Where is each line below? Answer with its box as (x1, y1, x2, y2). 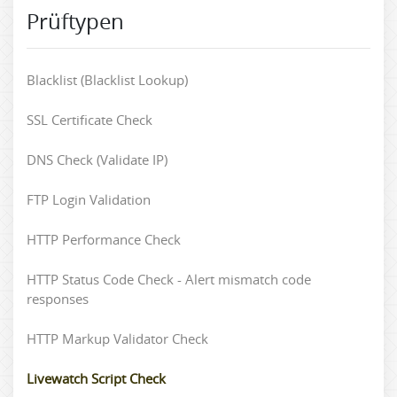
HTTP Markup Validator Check (27, 330, 208, 347)
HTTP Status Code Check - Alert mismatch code (27, 270, 311, 288)
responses (27, 290, 89, 307)
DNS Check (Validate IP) (27, 151, 167, 168)
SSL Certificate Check (27, 111, 152, 128)
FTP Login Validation (27, 191, 151, 208)
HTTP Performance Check (27, 230, 181, 248)
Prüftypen (27, 7, 124, 35)
